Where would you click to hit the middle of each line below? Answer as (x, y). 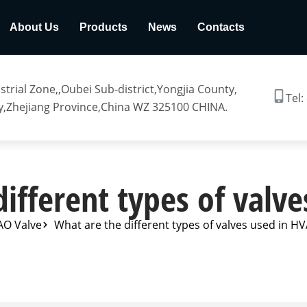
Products (103, 27)
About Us (34, 27)
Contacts (221, 27)
